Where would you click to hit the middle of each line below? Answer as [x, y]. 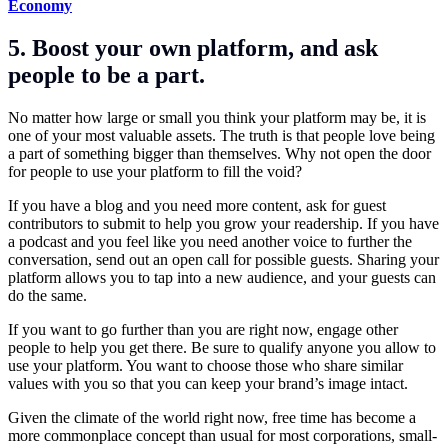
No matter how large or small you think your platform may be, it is [217, 117]
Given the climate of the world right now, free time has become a [212, 417]
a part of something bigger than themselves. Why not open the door [219, 153]
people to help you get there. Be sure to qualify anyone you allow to [222, 347]
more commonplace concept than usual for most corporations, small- [222, 435]
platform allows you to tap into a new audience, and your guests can [222, 277]
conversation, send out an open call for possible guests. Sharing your [223, 259]
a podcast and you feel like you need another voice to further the [210, 241]
